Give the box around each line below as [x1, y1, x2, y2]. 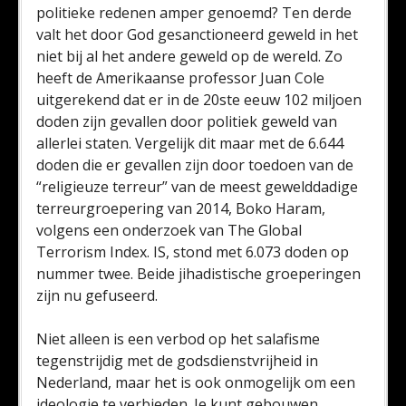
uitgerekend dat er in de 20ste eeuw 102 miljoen [36, 90, 362, 110]
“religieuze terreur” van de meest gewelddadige [36, 177, 358, 197]
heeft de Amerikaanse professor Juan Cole [36, 68, 324, 88]
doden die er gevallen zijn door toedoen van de [36, 155, 353, 175]
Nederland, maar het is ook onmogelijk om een [36, 372, 355, 392]
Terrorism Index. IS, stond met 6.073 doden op [36, 242, 349, 262]
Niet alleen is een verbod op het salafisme [36, 329, 320, 349]
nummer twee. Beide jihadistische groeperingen [36, 264, 361, 284]
